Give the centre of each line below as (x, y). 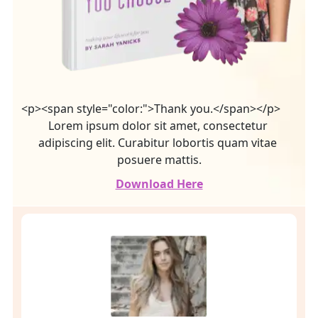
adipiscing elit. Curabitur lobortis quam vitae (159, 142)
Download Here (159, 183)
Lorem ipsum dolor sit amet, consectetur (159, 125)
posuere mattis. (159, 159)
